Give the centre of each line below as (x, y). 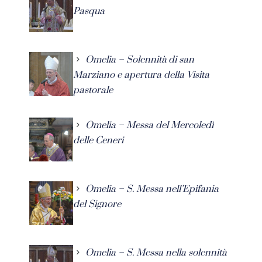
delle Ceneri (98, 140)
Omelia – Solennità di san (140, 59)
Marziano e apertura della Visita (141, 75)
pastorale (93, 90)
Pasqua (89, 11)
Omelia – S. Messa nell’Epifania (152, 189)
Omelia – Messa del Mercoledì (149, 125)
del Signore (97, 204)
